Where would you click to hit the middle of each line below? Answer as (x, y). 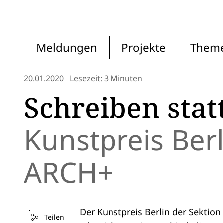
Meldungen (67, 48)
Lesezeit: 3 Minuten (106, 78)
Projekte (144, 48)
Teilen (54, 217)
